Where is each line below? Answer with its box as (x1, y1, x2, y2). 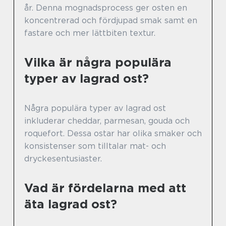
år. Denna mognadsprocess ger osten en (24, 3, 187, 13)
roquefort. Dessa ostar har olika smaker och (24, 129, 202, 138)
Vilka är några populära (24, 55, 172, 70)
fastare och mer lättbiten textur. (24, 28, 155, 38)
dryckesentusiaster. (24, 154, 102, 163)
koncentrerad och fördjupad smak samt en (24, 16, 197, 25)
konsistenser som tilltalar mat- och (24, 141, 166, 151)
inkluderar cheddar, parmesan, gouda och (24, 116, 190, 126)
